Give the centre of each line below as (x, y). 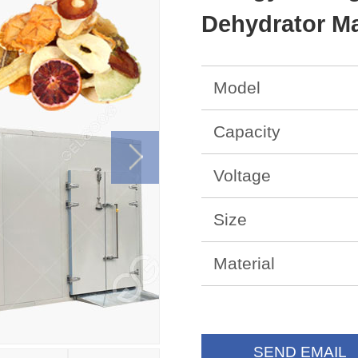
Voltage (242, 175)
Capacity (247, 131)
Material (244, 263)
